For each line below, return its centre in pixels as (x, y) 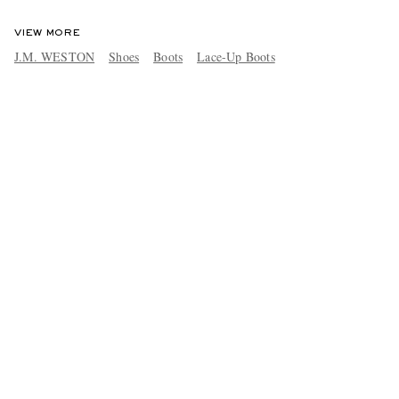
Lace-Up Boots (236, 56)
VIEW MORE (47, 33)
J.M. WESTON (54, 56)
